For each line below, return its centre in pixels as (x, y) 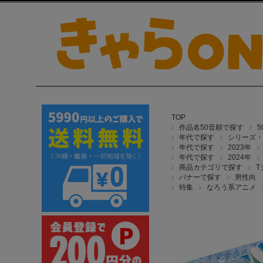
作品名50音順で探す (211, 127)
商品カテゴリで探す (211, 167)
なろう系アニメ (231, 187)
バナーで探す (200, 177)
